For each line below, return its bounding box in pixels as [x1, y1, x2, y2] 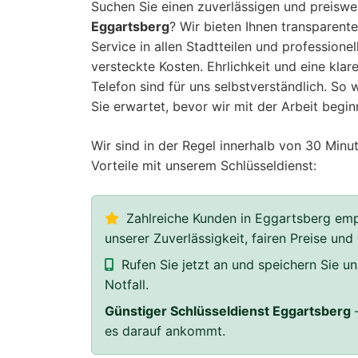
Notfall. [105, 276, 149, 292]
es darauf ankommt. [105, 323, 225, 339]
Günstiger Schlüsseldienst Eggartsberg [105, 303, 351, 319]
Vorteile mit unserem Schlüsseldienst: [91, 157, 316, 173]
